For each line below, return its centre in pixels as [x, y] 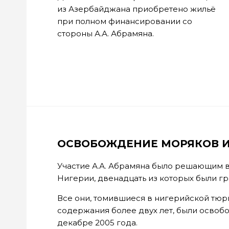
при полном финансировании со [125, 21]
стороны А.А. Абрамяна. [106, 33]
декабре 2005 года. [97, 223]
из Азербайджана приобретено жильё [136, 9]
